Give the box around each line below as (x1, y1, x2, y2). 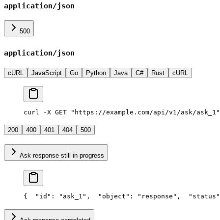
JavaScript (31, 69, 62, 77)
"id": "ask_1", (27, 192, 90, 200)
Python (86, 69, 106, 77)
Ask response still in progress (20, 152, 104, 160)
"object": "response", (90, 192, 181, 200)
